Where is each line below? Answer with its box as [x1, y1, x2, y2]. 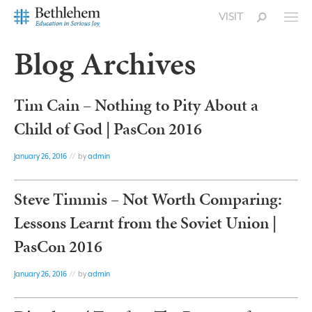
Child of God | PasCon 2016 [14, 117, 202, 141]
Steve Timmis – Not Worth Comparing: [14, 187, 282, 211]
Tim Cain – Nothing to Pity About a [14, 93, 258, 117]
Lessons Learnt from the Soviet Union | [14, 211, 276, 235]
